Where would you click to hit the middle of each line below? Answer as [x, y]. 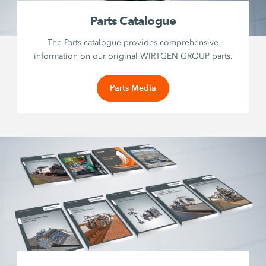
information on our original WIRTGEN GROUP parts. [133, 56]
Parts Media [133, 88]
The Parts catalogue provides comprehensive [133, 43]
